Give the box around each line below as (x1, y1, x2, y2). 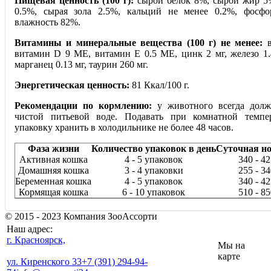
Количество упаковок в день (91, 143, 216, 154)
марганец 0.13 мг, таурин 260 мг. (15, 59, 148, 70)
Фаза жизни (27, 143, 79, 154)
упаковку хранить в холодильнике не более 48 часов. (15, 122, 233, 133)
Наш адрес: (7, 224, 53, 235)
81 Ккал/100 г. (129, 80, 189, 91)
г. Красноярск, (7, 235, 65, 246)
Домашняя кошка (18, 165, 89, 176)
